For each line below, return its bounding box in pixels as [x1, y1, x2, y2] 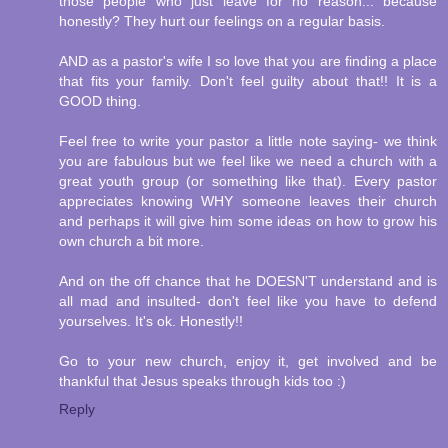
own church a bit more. [59, 233, 204, 250]
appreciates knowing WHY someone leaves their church [59, 193, 437, 210]
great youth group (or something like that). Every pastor [59, 173, 437, 190]
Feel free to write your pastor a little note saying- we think [59, 133, 437, 150]
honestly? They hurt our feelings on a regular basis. [59, 13, 385, 30]
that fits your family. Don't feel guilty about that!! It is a [59, 73, 437, 90]
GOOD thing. [59, 93, 141, 110]
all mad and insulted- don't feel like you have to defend [59, 293, 437, 310]
